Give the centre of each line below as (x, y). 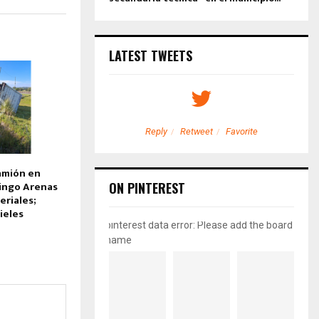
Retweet (197, 131)
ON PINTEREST (147, 188)
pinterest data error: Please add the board (199, 225)
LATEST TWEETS (151, 55)
